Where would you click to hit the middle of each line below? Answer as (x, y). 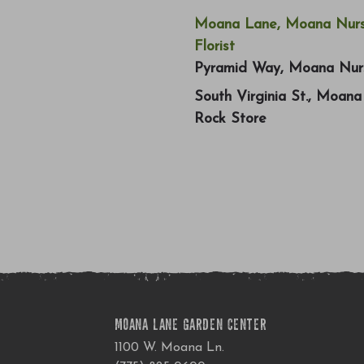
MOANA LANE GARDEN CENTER (191, 325)
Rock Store (230, 119)
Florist (214, 46)
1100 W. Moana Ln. (169, 347)
